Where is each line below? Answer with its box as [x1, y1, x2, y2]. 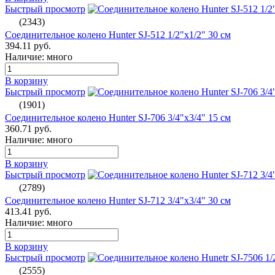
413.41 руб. [5, 206, 52, 217]
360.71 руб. [5, 123, 52, 134]
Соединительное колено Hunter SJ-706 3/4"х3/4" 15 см [5, 112, 231, 123]
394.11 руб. [5, 40, 51, 51]
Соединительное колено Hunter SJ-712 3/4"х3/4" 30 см [5, 195, 231, 206]
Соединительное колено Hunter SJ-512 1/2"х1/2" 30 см [5, 29, 231, 40]
